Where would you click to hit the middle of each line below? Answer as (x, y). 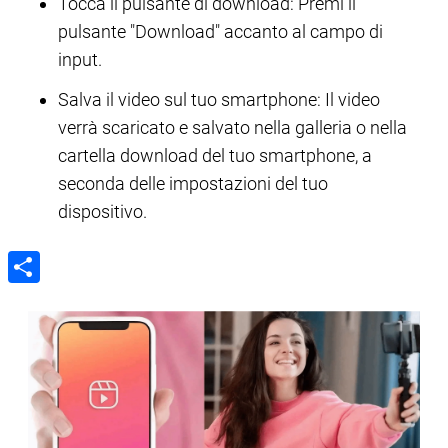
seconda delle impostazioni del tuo (193, 183)
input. (80, 59)
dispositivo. (102, 211)
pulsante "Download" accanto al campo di (220, 31)
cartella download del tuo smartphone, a (215, 155)
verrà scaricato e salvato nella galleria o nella (232, 127)
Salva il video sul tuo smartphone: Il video (219, 99)
